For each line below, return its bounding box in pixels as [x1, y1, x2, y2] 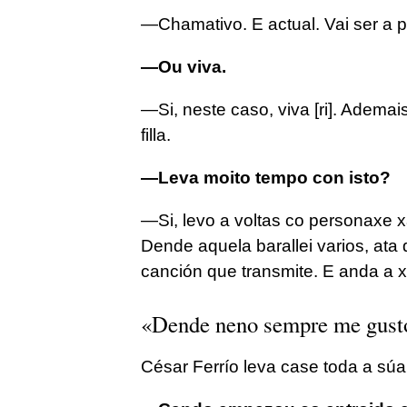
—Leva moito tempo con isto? [140, 168, 391, 188]
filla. [140, 125, 171, 145]
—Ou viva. [140, 57, 226, 77]
